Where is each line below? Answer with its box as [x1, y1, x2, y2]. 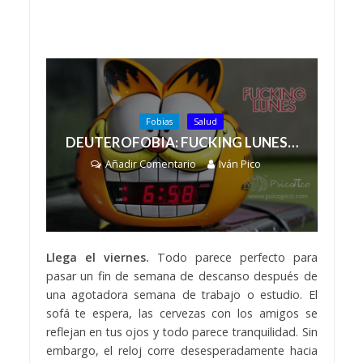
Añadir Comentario [105, 157, 196, 172]
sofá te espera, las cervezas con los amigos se [45, 305, 318, 322]
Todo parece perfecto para [148, 250, 318, 266]
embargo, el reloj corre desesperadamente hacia [45, 343, 318, 359]
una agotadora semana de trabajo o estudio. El [45, 287, 318, 303]
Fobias [146, 116, 173, 128]
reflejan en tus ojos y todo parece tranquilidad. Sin [45, 324, 318, 340]
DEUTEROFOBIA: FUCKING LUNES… [65, 134, 298, 152]
